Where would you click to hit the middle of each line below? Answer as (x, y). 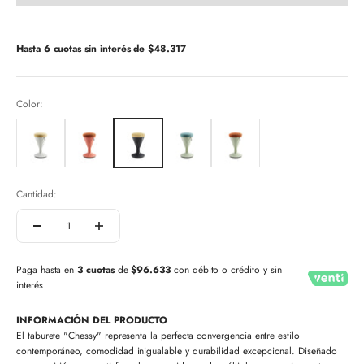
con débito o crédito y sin (226, 270)
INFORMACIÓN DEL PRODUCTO (92, 321)
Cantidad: (37, 195)
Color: (30, 104)
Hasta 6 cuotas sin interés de (82, 49)
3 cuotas (96, 270)
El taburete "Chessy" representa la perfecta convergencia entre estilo (158, 336)
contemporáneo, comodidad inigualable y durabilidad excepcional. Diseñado (177, 351)
